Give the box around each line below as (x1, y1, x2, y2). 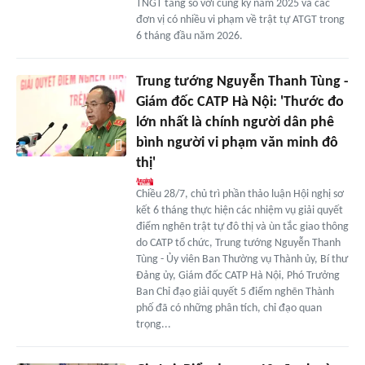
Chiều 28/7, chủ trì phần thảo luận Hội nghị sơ (135, 187, 344, 200)
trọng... (135, 318, 171, 331)
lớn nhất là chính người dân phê (135, 114, 334, 130)
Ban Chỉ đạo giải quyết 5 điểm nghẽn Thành (135, 285, 334, 298)
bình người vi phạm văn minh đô (135, 134, 338, 151)
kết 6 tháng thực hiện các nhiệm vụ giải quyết (135, 204, 343, 217)
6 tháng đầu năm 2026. (135, 29, 243, 42)
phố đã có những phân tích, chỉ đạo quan (135, 301, 322, 314)
